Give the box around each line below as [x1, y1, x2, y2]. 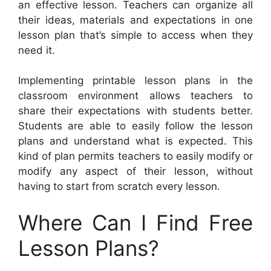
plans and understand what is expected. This [18, 135, 253, 148]
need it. [18, 44, 55, 56]
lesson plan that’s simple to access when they [18, 28, 253, 41]
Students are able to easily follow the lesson [18, 120, 253, 132]
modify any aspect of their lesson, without [18, 165, 253, 178]
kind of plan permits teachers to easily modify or [18, 150, 253, 163]
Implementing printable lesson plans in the [18, 74, 253, 87]
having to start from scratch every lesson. [18, 180, 220, 193]
